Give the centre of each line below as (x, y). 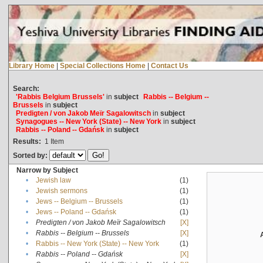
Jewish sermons (61, 190)
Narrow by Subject (47, 170)
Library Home (31, 65)
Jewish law (53, 180)
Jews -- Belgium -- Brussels (79, 201)
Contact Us (169, 65)
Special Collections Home (102, 65)
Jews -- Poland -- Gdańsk (76, 212)
